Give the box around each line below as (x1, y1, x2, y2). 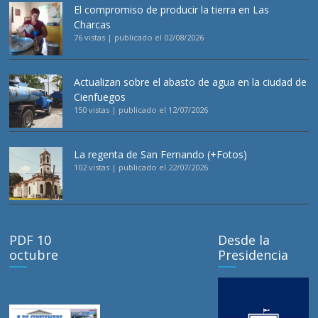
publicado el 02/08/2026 (114, 31, 204, 43)
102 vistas (74, 161, 110, 172)
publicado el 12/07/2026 (119, 104, 209, 115)
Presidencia (217, 246, 288, 263)
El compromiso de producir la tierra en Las (74, 2, 270, 16)
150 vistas (74, 104, 110, 115)
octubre (9, 246, 59, 263)
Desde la (217, 231, 270, 248)
